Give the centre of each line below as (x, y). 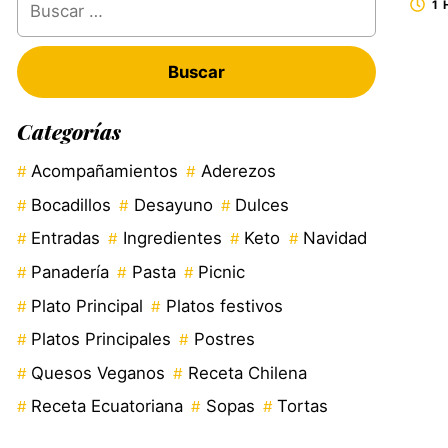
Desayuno (173, 204)
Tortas (303, 406)
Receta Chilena (247, 372)
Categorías (68, 131)
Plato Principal (86, 305)
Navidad (334, 238)
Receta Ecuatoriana (106, 406)
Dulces (262, 204)
